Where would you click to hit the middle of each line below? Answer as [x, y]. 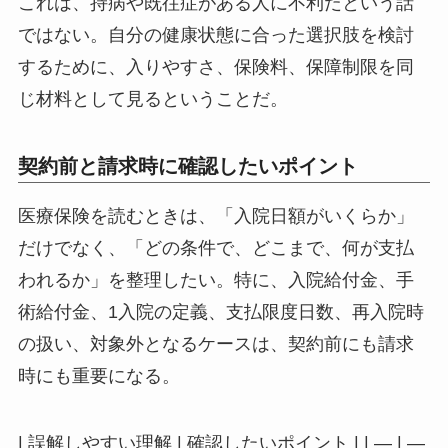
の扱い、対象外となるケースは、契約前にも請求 [215, 343]
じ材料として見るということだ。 [152, 98]
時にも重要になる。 [98, 375]
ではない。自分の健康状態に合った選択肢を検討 [215, 34]
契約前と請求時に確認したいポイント [187, 166]
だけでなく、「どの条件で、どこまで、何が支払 [215, 247]
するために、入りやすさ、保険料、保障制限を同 [215, 66]
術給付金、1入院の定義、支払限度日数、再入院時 [220, 311]
